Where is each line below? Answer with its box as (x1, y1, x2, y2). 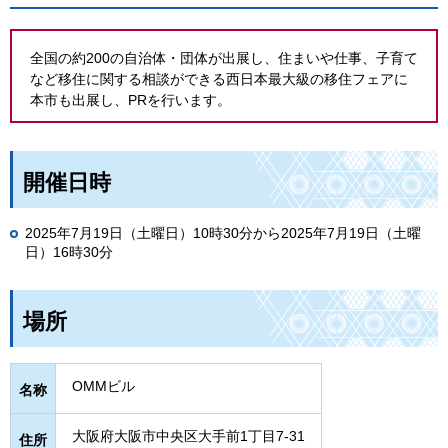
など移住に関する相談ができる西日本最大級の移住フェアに (30, 71, 408, 88)
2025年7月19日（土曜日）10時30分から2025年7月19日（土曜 (25, 225, 421, 242)
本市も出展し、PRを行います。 (30, 92, 231, 109)
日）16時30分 (25, 244, 113, 261)
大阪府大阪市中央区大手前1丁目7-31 (72, 428, 305, 445)
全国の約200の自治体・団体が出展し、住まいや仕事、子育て (30, 50, 418, 67)
